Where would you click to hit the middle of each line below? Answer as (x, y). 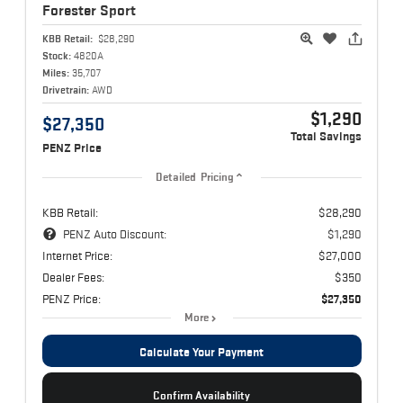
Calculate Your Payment (201, 352)
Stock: (56, 56)
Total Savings (326, 137)
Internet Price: (77, 256)
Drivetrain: (65, 90)
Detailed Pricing (195, 178)
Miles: (55, 73)
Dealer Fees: (73, 278)
